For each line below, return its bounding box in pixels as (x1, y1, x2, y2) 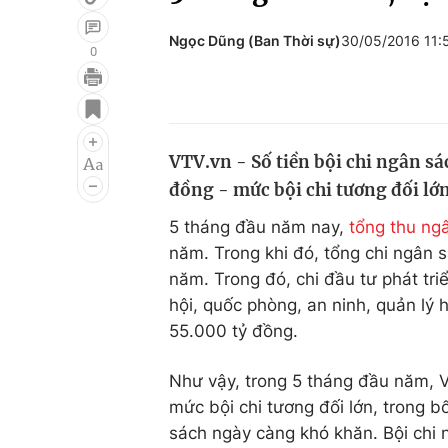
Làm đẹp (278, 163, 349, 183)
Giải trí (32, 87, 85, 107)
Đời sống (278, 87, 349, 107)
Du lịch (278, 125, 332, 145)
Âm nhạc (32, 163, 103, 183)
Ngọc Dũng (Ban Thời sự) (169, 32, 341, 49)
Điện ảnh (32, 125, 103, 145)
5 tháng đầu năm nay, (169, 217, 349, 237)
